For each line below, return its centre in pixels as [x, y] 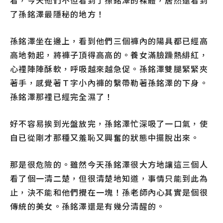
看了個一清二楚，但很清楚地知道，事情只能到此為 [109, 178]
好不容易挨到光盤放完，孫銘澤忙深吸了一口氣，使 [109, 124]
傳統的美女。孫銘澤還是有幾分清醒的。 [88, 206]
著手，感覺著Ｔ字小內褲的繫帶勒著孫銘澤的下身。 [109, 83]
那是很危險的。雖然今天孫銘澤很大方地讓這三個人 [109, 165]
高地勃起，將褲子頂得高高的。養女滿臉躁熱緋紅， [109, 55]
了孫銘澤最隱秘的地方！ [57, 14]
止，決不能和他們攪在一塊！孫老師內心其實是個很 [109, 192]
